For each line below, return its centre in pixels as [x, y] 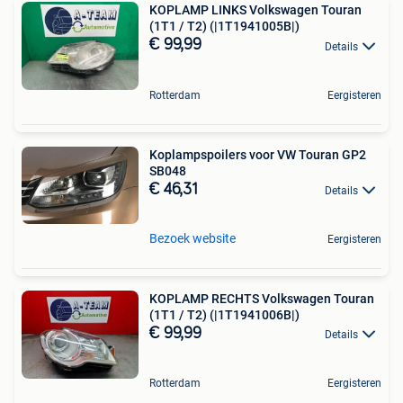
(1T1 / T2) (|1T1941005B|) [224, 27]
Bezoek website [193, 238]
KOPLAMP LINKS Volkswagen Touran [255, 10]
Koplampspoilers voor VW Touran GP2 [258, 154]
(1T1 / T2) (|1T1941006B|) [224, 314]
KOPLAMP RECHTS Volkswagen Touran [262, 298]
